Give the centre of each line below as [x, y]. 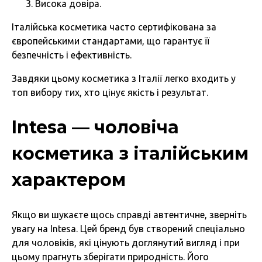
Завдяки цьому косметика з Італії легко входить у [124, 78]
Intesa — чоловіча [95, 127]
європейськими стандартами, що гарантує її [111, 41]
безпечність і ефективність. [72, 55]
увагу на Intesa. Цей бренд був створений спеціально [128, 228]
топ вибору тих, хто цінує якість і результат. [110, 92]
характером [69, 180]
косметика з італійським [130, 153]
